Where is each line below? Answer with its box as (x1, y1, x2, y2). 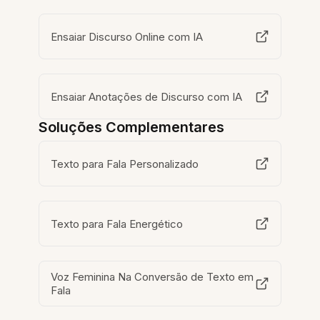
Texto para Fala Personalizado (51, 156, 199, 171)
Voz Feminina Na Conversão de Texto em (51, 270, 254, 284)
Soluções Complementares (39, 119, 225, 136)
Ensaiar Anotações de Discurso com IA (51, 89, 243, 104)
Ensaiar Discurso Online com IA (51, 29, 204, 44)
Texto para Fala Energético (51, 216, 184, 231)
